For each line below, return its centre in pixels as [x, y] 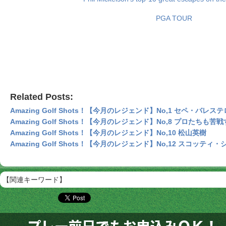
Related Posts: [42, 97]
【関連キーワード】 [34, 179]
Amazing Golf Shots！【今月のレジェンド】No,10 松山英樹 [108, 132]
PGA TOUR [174, 18]
